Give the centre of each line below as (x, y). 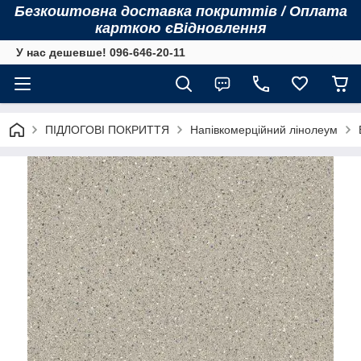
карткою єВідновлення (180, 28)
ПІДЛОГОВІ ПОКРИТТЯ (107, 130)
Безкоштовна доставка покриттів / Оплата (180, 11)
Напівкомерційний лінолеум (264, 130)
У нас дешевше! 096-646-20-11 (101, 52)
